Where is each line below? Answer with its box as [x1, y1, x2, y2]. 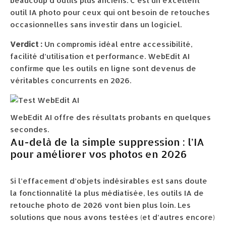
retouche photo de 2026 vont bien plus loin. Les [10, 200, 191, 210]
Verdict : [10, 39, 42, 49]
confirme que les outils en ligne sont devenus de [10, 64, 196, 73]
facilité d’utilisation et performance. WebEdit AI [10, 51, 190, 61]
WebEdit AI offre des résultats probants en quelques [10, 112, 211, 122]
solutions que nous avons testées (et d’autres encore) [10, 212, 215, 222]
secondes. [10, 125, 49, 134]
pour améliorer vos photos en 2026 [10, 147, 187, 160]
